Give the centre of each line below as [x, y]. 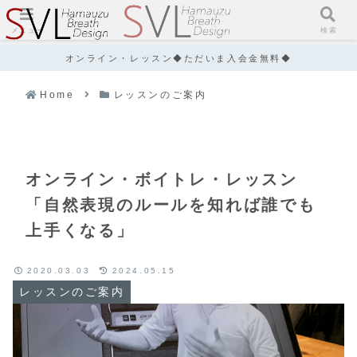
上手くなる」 [80, 230]
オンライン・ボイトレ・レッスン [162, 179]
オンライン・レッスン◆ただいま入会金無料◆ [178, 58]
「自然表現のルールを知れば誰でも [171, 204]
